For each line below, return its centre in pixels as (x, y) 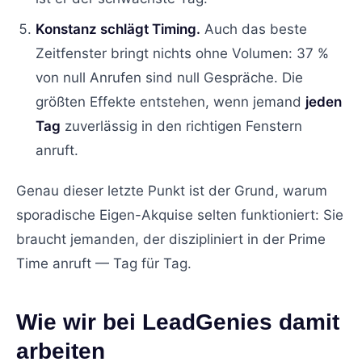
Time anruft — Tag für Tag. (104, 263)
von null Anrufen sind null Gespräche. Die (169, 77)
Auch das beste (254, 29)
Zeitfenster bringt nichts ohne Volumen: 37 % (182, 53)
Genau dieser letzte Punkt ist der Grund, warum (172, 190)
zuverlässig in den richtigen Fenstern (181, 126)
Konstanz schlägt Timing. (118, 29)
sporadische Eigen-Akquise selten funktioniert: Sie (180, 215)
